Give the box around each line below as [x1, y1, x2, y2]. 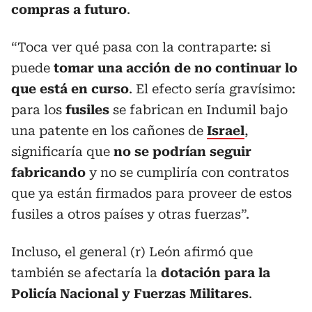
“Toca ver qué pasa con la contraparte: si [11, 39, 271, 54]
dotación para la [161, 265, 270, 280]
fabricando [11, 164, 86, 180]
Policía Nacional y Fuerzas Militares [11, 286, 249, 301]
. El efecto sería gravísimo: [129, 81, 295, 96]
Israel [207, 123, 244, 138]
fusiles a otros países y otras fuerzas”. [11, 206, 249, 221]
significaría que [11, 143, 110, 159]
